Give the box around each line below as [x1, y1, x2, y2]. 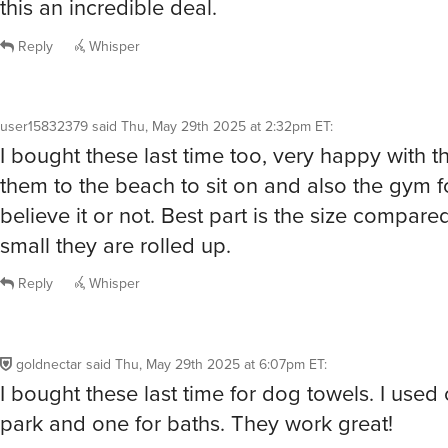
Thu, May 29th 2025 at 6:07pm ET [115, 136, 324, 158]
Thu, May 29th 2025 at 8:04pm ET [145, 314, 355, 336]
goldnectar [16, 136, 82, 158]
